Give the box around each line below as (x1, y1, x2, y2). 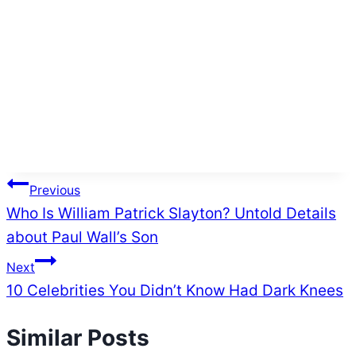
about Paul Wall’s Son (6, 227, 158, 246)
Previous (29, 182, 80, 198)
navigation (6, 207, 119, 235)
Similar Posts (6, 323, 149, 351)
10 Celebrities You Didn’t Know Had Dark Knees (6, 281, 343, 300)
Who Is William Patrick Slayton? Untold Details (6, 203, 336, 222)
